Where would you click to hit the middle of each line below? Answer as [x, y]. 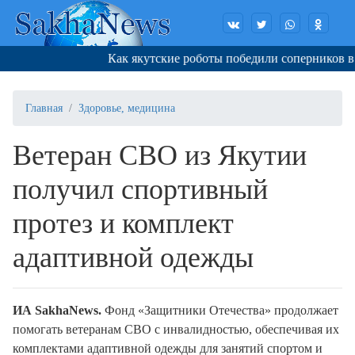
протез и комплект [123, 224]
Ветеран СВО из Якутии [160, 156]
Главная [44, 109]
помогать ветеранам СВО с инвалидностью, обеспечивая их [176, 330]
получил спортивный [140, 190]
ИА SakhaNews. [59, 311]
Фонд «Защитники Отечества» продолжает [221, 311]
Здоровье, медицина [127, 109]
